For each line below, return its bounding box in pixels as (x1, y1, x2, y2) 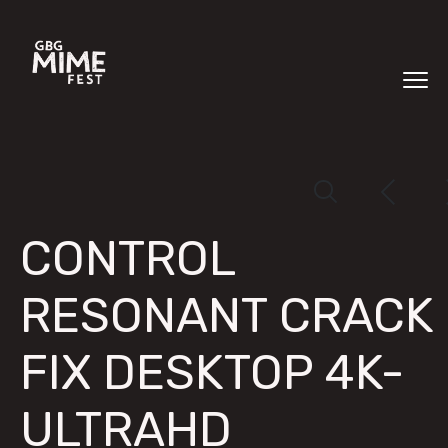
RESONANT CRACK (20, 287, 434, 344)
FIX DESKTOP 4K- (20, 344, 404, 401)
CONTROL (20, 230, 235, 287)
